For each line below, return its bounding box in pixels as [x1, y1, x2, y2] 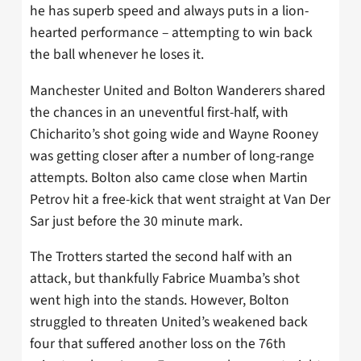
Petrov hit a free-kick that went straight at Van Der [30, 189, 330, 210]
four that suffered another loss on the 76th [30, 334, 286, 355]
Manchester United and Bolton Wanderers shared [30, 80, 326, 101]
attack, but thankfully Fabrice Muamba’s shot [30, 268, 300, 289]
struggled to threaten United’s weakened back [30, 312, 308, 333]
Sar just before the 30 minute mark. [30, 210, 243, 231]
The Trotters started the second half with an [30, 247, 293, 268]
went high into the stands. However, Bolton [30, 290, 289, 311]
